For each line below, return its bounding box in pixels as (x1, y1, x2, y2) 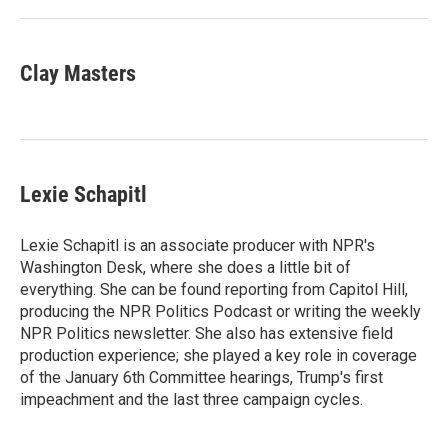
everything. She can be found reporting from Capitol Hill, (20, 280, 408, 299)
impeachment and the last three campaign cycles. (20, 390, 363, 409)
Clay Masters (20, 61, 136, 86)
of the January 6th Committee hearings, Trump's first (20, 368, 383, 387)
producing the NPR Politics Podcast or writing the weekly (20, 302, 421, 321)
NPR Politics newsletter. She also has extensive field (20, 324, 393, 343)
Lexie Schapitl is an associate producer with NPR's (20, 236, 375, 255)
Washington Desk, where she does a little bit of (20, 258, 351, 277)
